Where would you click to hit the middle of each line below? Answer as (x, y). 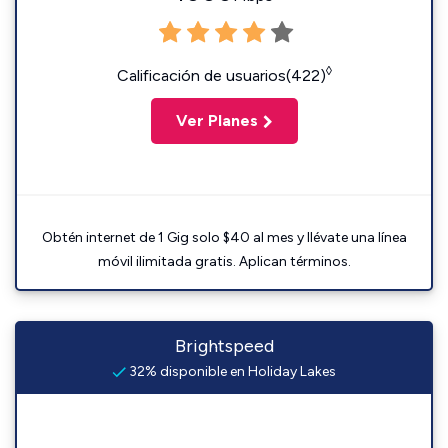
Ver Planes (216, 121)
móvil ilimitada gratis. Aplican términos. (224, 262)
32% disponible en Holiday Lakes (231, 372)
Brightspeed (224, 346)
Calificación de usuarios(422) (221, 76)
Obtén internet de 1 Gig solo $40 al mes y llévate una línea (224, 238)
